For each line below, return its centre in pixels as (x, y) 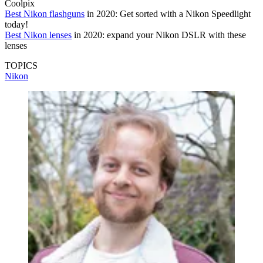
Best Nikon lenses (38, 35)
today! (16, 25)
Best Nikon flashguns (45, 14)
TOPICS (21, 66)
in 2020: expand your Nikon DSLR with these (159, 35)
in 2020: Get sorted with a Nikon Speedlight (168, 14)
